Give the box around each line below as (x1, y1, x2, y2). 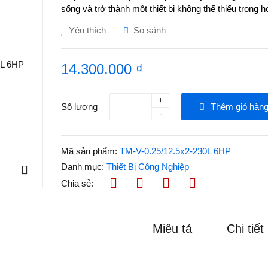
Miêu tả (153, 222, 192, 235)
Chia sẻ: (61, 178, 94, 188)
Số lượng (61, 101, 98, 112)
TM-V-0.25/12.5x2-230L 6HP (117, 146, 232, 156)
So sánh (133, 25, 166, 35)
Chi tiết (227, 222, 264, 235)
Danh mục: (61, 162, 105, 172)
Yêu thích (69, 25, 106, 35)
